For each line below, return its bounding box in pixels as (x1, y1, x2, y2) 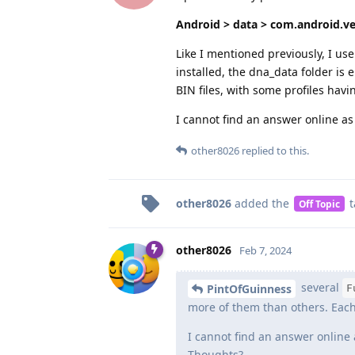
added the (231, 195, 292, 211)
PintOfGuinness (207, 281, 292, 296)
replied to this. (239, 143, 309, 158)
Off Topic (298, 197, 340, 210)
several (298, 279, 342, 295)
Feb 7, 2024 (239, 242, 292, 258)
